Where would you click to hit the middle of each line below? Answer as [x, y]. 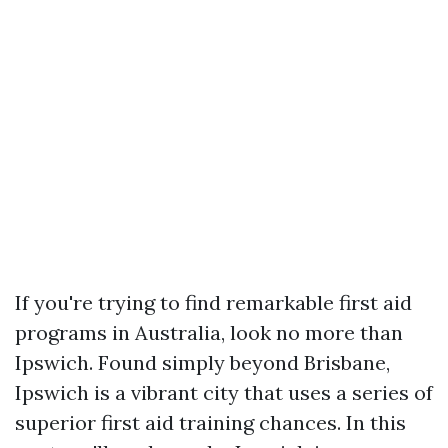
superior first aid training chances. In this [210, 422]
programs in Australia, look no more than [209, 332]
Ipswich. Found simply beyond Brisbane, [202, 362]
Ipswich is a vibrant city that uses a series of [224, 392]
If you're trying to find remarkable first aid [213, 302]
